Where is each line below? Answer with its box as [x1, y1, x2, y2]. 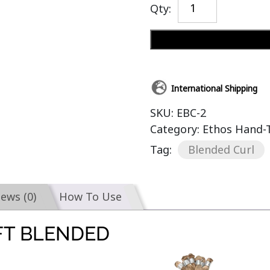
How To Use [59, 189, 122, 204]
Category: [149, 122, 202, 136]
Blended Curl [187, 142, 254, 157]
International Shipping [171, 83, 257, 94]
